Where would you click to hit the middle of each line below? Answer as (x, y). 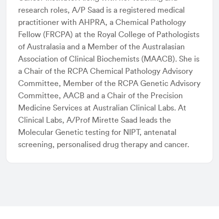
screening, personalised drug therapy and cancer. (104, 144)
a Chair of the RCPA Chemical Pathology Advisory (105, 71)
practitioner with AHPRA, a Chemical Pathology (102, 22)
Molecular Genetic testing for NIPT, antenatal (97, 132)
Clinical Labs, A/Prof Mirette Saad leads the (95, 120)
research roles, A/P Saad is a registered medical (101, 10)
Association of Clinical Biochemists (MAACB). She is (109, 59)
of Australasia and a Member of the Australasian (101, 47)
